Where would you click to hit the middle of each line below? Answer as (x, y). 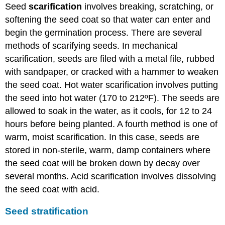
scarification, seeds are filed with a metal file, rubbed (110, 59)
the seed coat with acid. (52, 190)
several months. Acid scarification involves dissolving (111, 177)
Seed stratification (47, 211)
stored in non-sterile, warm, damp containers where (108, 150)
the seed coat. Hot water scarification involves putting (112, 85)
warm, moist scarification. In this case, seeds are (102, 137)
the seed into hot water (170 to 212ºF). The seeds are (113, 98)
